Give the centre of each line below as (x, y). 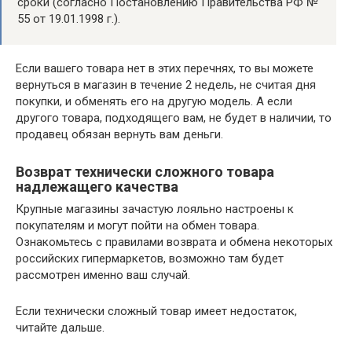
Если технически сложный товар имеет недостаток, (156, 311)
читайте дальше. (60, 328)
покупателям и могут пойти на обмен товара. (137, 225)
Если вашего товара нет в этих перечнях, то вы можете (165, 68)
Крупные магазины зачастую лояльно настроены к (155, 209)
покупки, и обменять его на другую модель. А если (154, 101)
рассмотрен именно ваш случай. (103, 275)
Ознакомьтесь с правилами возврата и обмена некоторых (174, 242)
